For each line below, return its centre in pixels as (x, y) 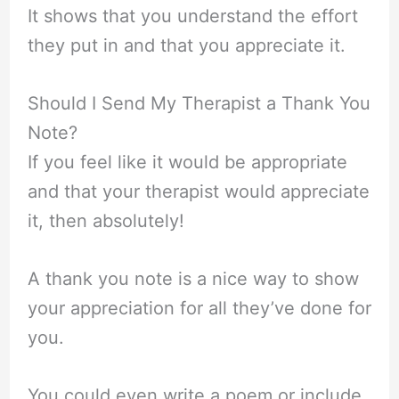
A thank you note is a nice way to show (193, 279)
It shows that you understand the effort (192, 16)
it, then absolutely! (106, 220)
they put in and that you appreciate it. (186, 45)
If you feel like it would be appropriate (187, 162)
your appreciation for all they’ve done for (199, 309)
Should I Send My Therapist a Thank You (199, 103)
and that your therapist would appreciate (198, 191)
